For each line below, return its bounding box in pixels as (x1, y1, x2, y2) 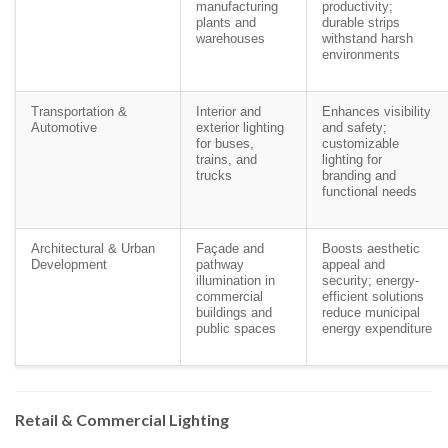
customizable (322, 135, 399, 151)
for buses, (196, 135, 254, 151)
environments (322, 46, 400, 62)
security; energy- (322, 272, 419, 288)
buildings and (196, 304, 272, 320)
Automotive (31, 119, 97, 135)
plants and (196, 14, 256, 30)
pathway (196, 256, 244, 272)
